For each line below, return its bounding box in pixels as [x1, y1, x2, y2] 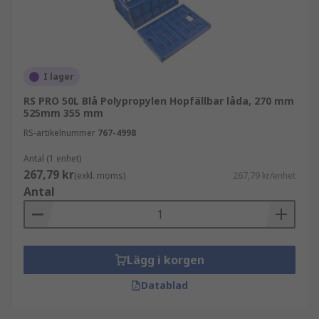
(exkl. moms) [74, 169, 125, 182]
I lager [43, 70, 74, 83]
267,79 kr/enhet [233, 169, 296, 182]
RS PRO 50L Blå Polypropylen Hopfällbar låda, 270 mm [23, 94, 294, 108]
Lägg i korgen [126, 252, 204, 268]
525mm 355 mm [23, 106, 103, 120]
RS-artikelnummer [23, 127, 95, 139]
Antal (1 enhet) [23, 152, 81, 164]
